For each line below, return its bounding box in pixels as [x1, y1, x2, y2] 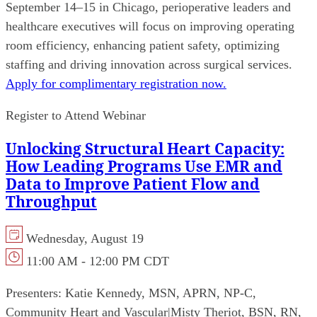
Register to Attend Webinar [6, 108, 146, 123]
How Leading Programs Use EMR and [6, 156, 282, 177]
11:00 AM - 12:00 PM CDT [26, 254, 169, 269]
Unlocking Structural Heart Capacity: [6, 139, 284, 159]
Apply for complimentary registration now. [6, 76, 226, 91]
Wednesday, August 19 [26, 231, 144, 246]
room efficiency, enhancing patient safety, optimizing [6, 38, 279, 53]
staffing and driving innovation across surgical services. [6, 57, 292, 72]
